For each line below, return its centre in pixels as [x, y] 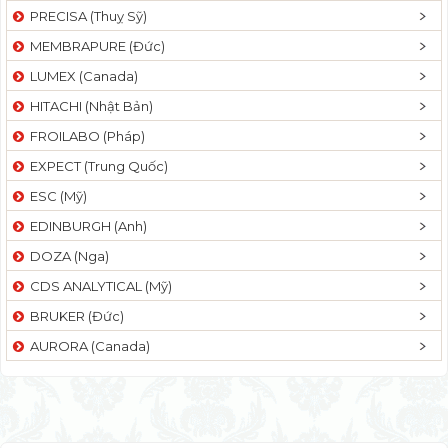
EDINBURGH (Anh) [85, 225]
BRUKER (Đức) [74, 315]
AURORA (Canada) [87, 345]
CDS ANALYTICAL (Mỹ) [98, 285]
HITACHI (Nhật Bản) [88, 105]
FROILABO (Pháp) [84, 135]
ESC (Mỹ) [55, 195]
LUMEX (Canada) [81, 75]
